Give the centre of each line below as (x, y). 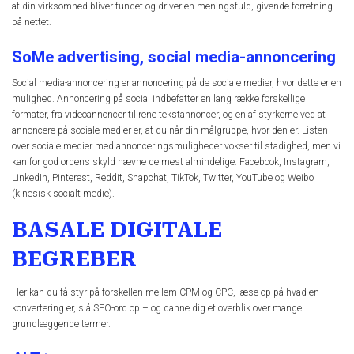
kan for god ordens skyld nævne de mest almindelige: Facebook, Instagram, (171, 162)
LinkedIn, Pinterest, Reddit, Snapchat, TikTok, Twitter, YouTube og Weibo (163, 177)
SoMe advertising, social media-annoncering (174, 56)
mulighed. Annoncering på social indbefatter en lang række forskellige (158, 98)
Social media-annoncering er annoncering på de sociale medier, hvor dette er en (177, 83)
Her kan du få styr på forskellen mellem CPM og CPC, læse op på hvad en (166, 293)
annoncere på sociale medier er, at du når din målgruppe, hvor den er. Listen (170, 130)
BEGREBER (74, 259)
